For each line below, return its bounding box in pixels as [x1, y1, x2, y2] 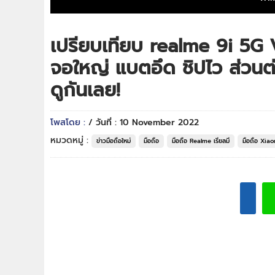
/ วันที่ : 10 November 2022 [88, 116, 199, 129]
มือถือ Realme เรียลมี [172, 136, 230, 145]
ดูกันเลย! [50, 76, 120, 104]
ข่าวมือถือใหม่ [96, 136, 131, 145]
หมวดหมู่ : [50, 134, 91, 147]
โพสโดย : [50, 116, 88, 129]
